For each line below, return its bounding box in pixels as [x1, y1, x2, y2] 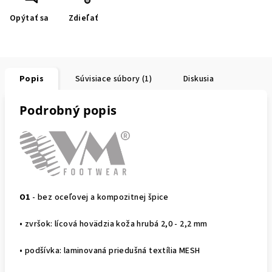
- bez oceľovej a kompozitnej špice [30, 191, 169, 204]
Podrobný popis [19, 102, 117, 118]
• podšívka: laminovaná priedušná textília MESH [19, 245, 200, 257]
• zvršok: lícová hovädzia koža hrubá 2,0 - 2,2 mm [19, 218, 208, 231]
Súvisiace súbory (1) [75, 73, 152, 85]
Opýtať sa [10, 12, 49, 24]
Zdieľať [68, 12, 98, 24]
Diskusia [183, 73, 214, 85]
